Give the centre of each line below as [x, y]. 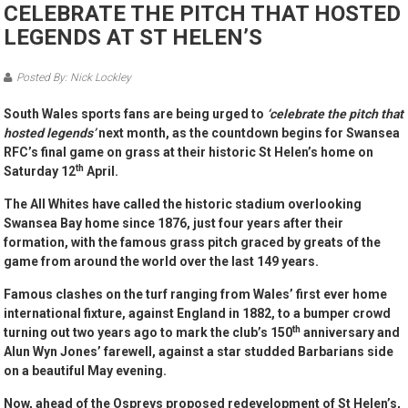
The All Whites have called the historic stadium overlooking [183, 204]
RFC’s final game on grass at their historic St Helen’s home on [189, 153]
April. [102, 172]
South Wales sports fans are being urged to [136, 114]
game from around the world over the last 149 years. [162, 262]
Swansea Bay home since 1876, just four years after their [174, 224]
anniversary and [351, 333]
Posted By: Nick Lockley [74, 78]
